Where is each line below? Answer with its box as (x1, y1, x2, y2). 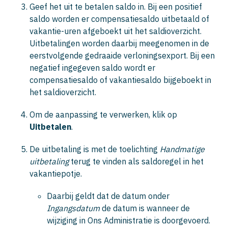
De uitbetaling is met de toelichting (30, 144, 160, 154)
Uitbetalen (30, 121, 71, 132)
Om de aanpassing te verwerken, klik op (30, 109, 177, 120)
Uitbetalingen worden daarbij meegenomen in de (30, 38, 209, 48)
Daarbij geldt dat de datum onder (47, 190, 169, 201)
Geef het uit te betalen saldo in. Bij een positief (30, 1, 202, 12)
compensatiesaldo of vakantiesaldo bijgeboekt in (30, 74, 211, 85)
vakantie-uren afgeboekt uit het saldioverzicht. (30, 25, 202, 36)
